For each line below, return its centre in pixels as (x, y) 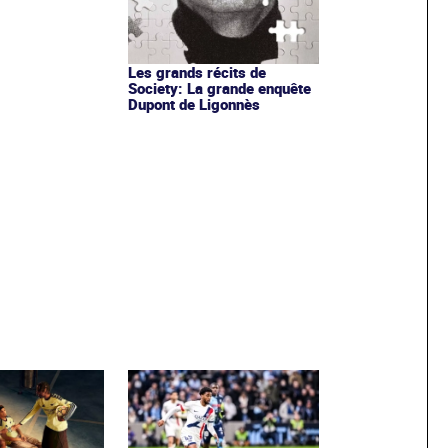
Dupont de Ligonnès (193, 104)
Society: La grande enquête (219, 88)
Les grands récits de (196, 72)
